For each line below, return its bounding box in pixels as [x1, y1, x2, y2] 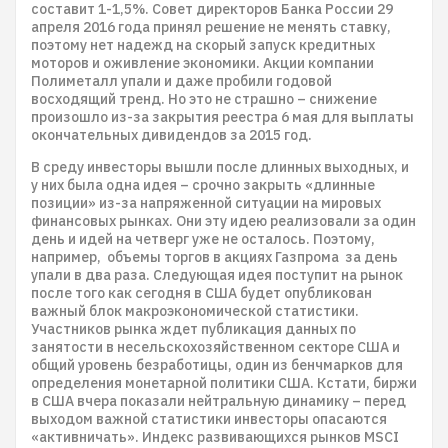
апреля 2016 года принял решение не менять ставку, [31, 18, 391, 36]
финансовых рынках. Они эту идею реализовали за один [31, 212, 416, 230]
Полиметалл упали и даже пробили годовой [31, 72, 332, 90]
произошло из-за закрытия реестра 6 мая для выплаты [31, 108, 414, 126]
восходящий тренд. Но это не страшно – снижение [31, 90, 377, 108]
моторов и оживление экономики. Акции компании [31, 54, 374, 72]
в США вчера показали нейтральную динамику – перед [31, 392, 406, 410]
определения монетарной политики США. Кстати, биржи [31, 374, 417, 392]
